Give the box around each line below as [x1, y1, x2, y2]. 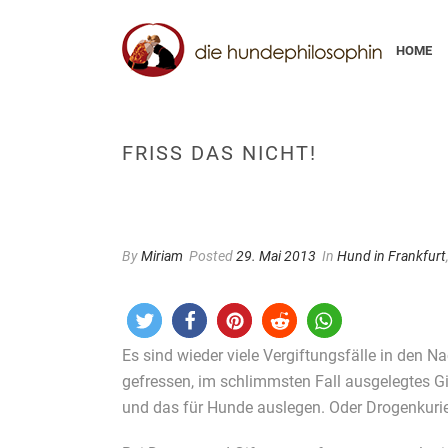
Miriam [141, 248, 183, 264]
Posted [186, 248, 236, 264]
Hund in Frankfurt [337, 248, 446, 264]
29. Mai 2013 [236, 248, 316, 264]
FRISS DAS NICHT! [122, 141, 317, 165]
